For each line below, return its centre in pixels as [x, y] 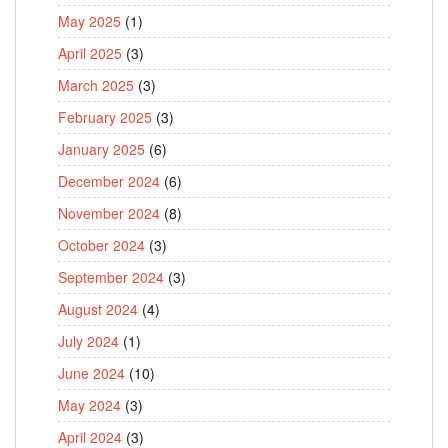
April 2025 [90, 53]
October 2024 [101, 245]
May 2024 [89, 405]
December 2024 [109, 181]
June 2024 [91, 373]
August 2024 [98, 309]
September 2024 [111, 277]
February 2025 [105, 117]
